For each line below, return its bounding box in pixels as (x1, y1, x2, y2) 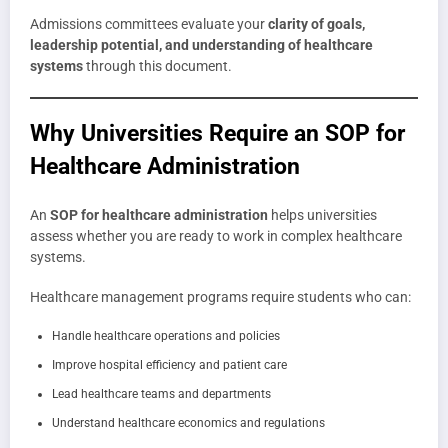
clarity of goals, (268, 16, 365, 33)
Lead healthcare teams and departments (52, 387, 271, 402)
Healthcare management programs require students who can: (30, 289, 411, 306)
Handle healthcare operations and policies (52, 329, 280, 344)
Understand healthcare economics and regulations (52, 416, 325, 431)
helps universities (268, 207, 377, 224)
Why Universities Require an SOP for (30, 119, 405, 146)
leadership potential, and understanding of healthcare (30, 37, 373, 54)
